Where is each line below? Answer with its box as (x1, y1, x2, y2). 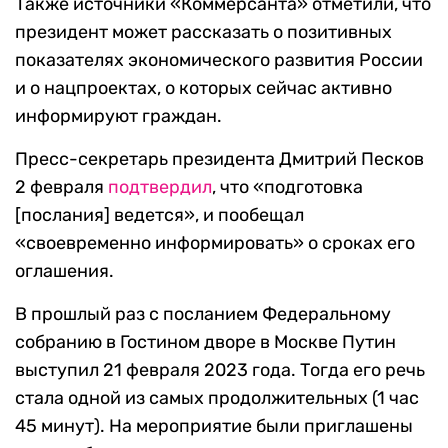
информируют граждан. (15, 105, 222, 128)
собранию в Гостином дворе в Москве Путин (15, 331, 396, 354)
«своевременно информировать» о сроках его (15, 232, 415, 255)
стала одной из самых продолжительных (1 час (15, 387, 419, 410)
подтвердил (108, 176, 212, 199)
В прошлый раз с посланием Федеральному (15, 303, 391, 326)
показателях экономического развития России (15, 49, 423, 72)
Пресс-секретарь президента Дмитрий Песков (15, 148, 424, 171)
